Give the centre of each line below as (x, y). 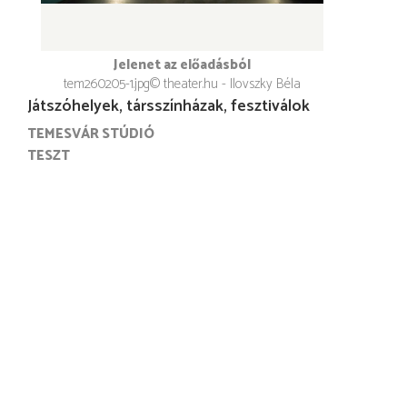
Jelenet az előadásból (182, 65)
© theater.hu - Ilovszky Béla (225, 84)
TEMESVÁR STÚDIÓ (91, 134)
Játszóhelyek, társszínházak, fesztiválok (169, 107)
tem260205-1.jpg (107, 84)
